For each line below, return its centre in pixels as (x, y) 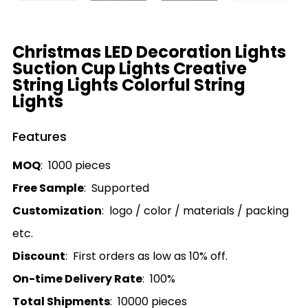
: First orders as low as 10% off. (146, 256)
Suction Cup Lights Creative (130, 69)
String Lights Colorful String (129, 85)
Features (40, 137)
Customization (57, 211)
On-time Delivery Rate (77, 279)
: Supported (117, 188)
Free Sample (48, 188)
